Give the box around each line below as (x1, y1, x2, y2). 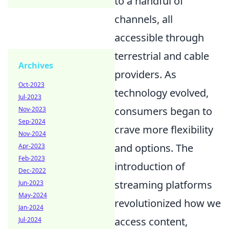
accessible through (114, 30, 204, 44)
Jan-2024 (18, 203, 43, 212)
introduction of (114, 159, 185, 173)
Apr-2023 (18, 142, 45, 150)
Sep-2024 (18, 117, 45, 126)
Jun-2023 (18, 178, 43, 187)
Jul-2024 (18, 215, 41, 224)
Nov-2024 (18, 129, 46, 138)
